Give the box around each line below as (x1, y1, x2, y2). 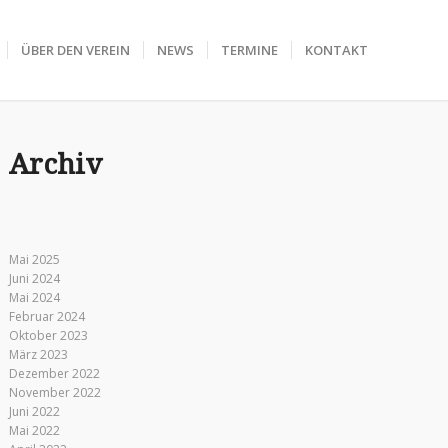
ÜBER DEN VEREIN (21, 41, 130, 59)
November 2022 (8, 384, 101, 401)
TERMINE (221, 41, 278, 59)
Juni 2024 (8, 270, 60, 287)
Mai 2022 (8, 422, 60, 439)
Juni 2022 (8, 403, 60, 420)
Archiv (8, 148, 102, 181)
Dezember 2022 (8, 365, 100, 382)
